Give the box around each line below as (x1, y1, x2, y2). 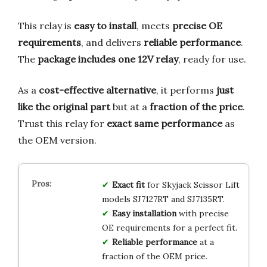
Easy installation (111, 207, 176, 219)
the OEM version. (18, 133, 97, 146)
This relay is (18, 19, 74, 32)
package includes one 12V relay (38, 52, 178, 65)
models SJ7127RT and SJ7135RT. (101, 193, 225, 204)
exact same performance (107, 117, 222, 129)
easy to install (74, 19, 136, 32)
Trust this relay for (18, 117, 107, 129)
